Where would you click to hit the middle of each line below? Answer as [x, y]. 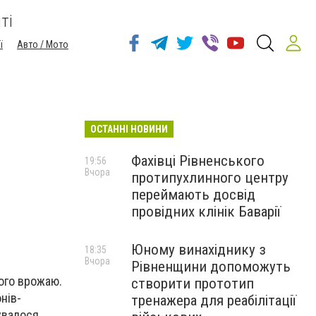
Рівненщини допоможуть [211, 267]
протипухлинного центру [210, 178]
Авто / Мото [43, 44]
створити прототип [193, 284]
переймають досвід [193, 195]
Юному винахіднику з [199, 250]
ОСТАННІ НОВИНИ [129, 129]
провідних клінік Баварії [206, 212]
